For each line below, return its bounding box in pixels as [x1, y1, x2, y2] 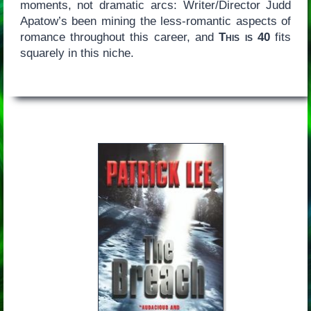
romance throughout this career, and [19, 30, 219, 44]
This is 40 [219, 30, 270, 44]
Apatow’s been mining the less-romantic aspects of [19, 14, 292, 28]
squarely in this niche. [19, 46, 137, 60]
